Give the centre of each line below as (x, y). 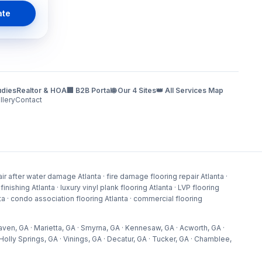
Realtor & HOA (41, 90)
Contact (29, 100)
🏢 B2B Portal (89, 90)
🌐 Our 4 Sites (134, 90)
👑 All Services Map (189, 90)
